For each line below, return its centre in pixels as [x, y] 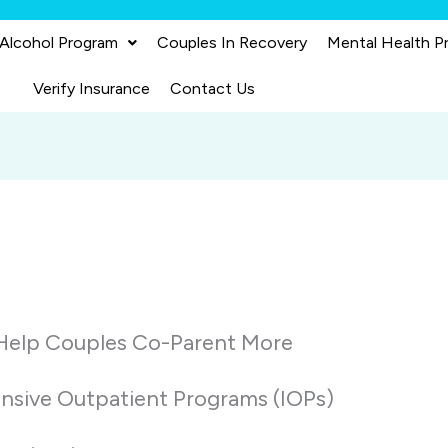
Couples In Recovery [232, 42]
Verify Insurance [91, 88]
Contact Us [212, 88]
